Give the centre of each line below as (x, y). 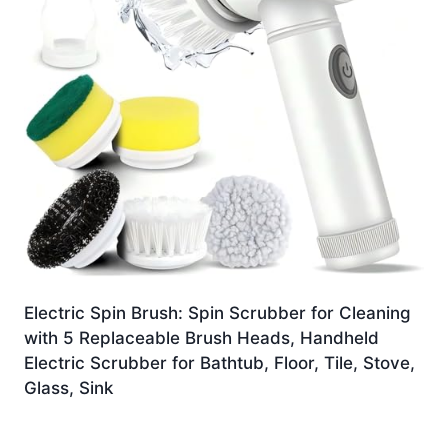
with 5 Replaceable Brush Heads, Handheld (201, 338)
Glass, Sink (68, 388)
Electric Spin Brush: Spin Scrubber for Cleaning (217, 313)
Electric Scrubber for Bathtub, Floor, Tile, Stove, (219, 363)
